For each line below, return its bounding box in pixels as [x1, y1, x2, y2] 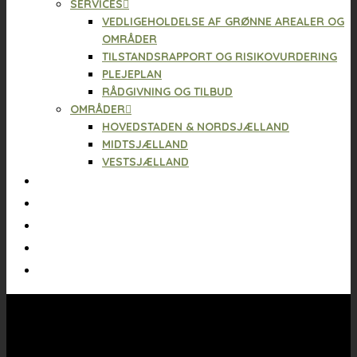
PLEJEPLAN [102, 67, 162, 81]
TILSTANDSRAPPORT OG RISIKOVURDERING [102, 49, 337, 64]
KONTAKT [46, 241, 96, 255]
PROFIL [46, 196, 85, 210]
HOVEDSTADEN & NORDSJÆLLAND [102, 120, 289, 134]
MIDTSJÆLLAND [102, 137, 188, 151]
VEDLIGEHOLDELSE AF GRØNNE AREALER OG [102, 14, 344, 29]
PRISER [46, 174, 85, 188]
